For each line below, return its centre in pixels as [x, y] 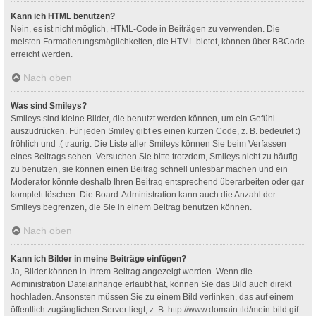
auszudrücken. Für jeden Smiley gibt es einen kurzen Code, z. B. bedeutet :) [156, 131]
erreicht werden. [42, 54]
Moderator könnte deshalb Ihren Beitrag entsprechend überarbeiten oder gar [157, 182]
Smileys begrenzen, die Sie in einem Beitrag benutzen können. [131, 207]
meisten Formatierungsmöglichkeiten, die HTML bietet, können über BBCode [158, 41]
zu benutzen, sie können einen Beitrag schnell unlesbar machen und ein [149, 169]
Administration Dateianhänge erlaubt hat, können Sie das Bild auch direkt [151, 284]
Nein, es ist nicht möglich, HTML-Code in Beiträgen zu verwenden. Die [145, 29]
